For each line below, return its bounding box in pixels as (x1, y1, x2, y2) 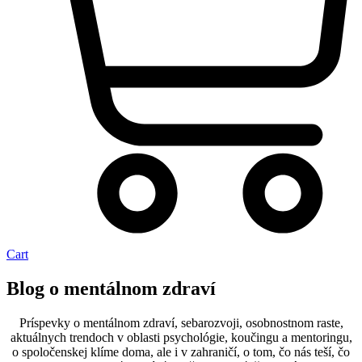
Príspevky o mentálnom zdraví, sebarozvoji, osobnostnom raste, (19, 315, 343, 330)
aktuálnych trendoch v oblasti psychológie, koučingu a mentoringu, (10, 330, 352, 344)
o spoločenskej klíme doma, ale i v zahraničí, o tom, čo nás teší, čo (12, 344, 350, 359)
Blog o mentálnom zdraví (6, 277, 216, 299)
